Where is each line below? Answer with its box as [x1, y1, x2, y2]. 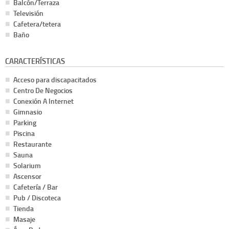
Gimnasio [13, 107, 42, 117]
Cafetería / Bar [13, 182, 58, 192]
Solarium [13, 161, 41, 171]
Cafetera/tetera [13, 19, 61, 29]
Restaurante [13, 139, 52, 149]
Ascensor [13, 171, 41, 181]
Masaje [13, 214, 35, 224]
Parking [13, 118, 36, 128]
